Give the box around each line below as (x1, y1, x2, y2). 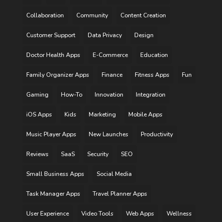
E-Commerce (92, 51, 128, 59)
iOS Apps (26, 111, 52, 119)
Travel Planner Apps (92, 190, 147, 198)
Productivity (140, 130, 173, 139)
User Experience (26, 210, 69, 218)
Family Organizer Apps (26, 71, 89, 79)
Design (134, 31, 154, 40)
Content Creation (120, 11, 166, 20)
